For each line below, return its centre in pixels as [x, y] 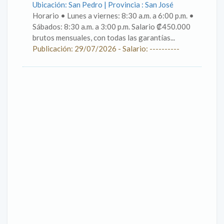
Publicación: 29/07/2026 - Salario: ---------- [106, 48]
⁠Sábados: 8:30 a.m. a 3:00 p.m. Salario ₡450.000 [111, 26]
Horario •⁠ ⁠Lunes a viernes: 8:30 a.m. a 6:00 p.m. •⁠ [113, 15]
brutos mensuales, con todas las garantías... [104, 37]
